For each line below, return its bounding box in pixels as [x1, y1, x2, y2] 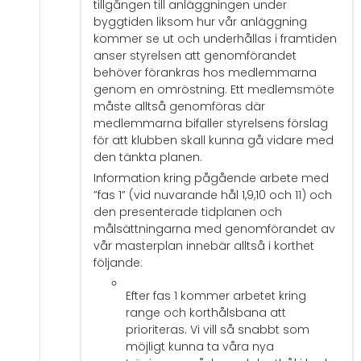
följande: [93, 255, 143, 272]
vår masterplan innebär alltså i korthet [93, 238, 314, 255]
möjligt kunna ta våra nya [126, 338, 274, 355]
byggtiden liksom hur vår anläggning [93, 14, 307, 31]
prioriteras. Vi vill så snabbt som [126, 322, 309, 338]
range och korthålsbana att [126, 305, 286, 322]
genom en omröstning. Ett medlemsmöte [93, 81, 334, 98]
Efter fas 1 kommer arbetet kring [126, 288, 306, 305]
